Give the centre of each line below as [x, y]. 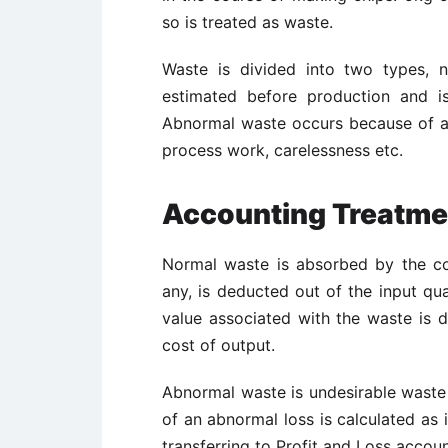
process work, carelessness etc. [282, 150]
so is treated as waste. [247, 22]
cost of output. [218, 345]
